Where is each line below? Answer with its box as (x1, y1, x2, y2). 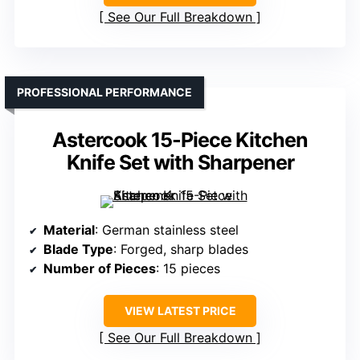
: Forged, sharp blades (113, 240, 248, 257)
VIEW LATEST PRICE (124, 303, 236, 317)
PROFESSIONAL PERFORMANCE (17, 84, 192, 99)
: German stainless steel (95, 221, 239, 238)
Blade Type (43, 240, 113, 257)
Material (43, 221, 95, 238)
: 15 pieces (156, 260, 220, 276)
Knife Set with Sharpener (66, 149, 294, 174)
